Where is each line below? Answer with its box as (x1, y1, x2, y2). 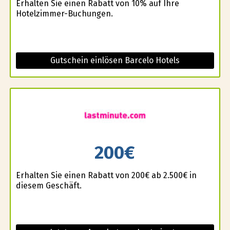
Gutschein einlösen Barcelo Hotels (50, 55, 180, 65)
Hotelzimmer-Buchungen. (15, 8, 113, 18)
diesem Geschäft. (15, 181, 82, 191)
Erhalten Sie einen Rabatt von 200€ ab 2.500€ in (15, 170, 197, 181)
